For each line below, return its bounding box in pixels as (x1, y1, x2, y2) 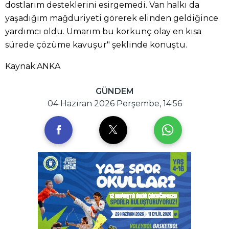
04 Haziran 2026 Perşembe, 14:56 (47, 98, 182, 108)
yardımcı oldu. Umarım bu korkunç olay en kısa (5, 26, 201, 36)
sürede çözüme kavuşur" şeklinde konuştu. (5, 39, 187, 50)
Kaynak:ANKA (5, 61, 60, 71)
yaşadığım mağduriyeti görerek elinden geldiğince (5, 13, 218, 23)
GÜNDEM (95, 86, 134, 96)
